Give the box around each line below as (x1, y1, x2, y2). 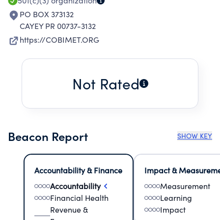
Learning (160, 192, 192, 203)
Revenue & (50, 204, 88, 215)
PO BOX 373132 (20, 9, 74, 19)
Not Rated (72, 74, 139, 93)
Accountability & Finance (34, 165, 122, 175)
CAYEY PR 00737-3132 (20, 21, 96, 31)
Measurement (160, 181, 210, 191)
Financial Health (50, 192, 109, 203)
